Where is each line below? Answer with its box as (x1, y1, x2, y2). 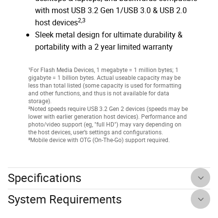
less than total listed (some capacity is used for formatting (28, 81, 182, 89)
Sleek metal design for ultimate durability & (35, 29, 182, 40)
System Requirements (8, 191, 122, 207)
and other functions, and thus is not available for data (28, 89, 169, 97)
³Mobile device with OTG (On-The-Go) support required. (28, 136, 170, 144)
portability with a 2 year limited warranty (35, 41, 173, 52)
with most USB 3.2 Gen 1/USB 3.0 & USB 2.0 (35, 5, 187, 16)
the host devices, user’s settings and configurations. (28, 128, 163, 136)
